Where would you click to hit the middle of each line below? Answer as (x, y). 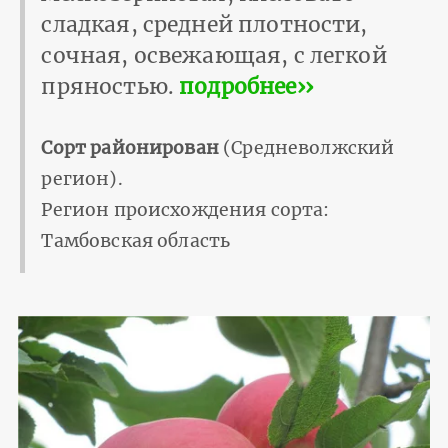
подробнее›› (246, 86)
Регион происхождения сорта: (185, 209)
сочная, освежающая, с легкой (214, 55)
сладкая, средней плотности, (204, 24)
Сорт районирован (130, 147)
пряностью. (110, 86)
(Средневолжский (306, 147)
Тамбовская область (136, 240)
